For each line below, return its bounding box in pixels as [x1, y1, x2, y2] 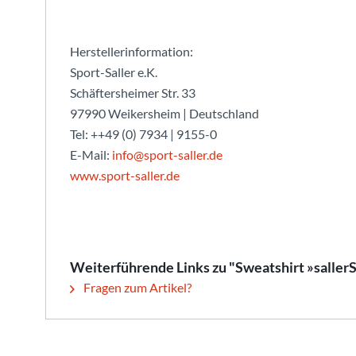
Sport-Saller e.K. [70, 64, 157, 79]
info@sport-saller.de [112, 147, 222, 162]
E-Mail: [70, 147, 112, 162]
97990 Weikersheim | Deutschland [70, 106, 259, 121]
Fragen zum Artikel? [81, 280, 192, 295]
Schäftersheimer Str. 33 [70, 85, 195, 100]
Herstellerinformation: [70, 44, 193, 59]
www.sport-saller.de [70, 168, 180, 183]
